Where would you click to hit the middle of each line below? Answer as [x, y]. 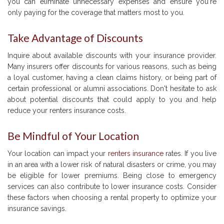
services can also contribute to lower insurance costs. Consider [112, 187]
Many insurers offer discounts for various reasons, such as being [112, 67]
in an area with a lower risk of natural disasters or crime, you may [112, 165]
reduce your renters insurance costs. [67, 111]
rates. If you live [190, 154]
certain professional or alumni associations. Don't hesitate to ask [112, 89]
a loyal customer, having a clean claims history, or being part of [112, 78]
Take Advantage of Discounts [75, 38]
